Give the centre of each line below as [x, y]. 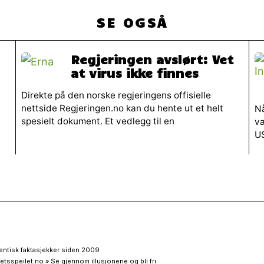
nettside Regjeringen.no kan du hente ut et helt [122, 108]
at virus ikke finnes [134, 73]
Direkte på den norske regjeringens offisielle [116, 95]
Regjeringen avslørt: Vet [152, 59]
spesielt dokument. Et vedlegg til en [98, 121]
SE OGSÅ [132, 22]
